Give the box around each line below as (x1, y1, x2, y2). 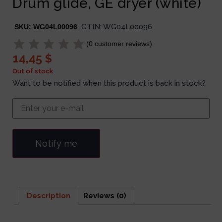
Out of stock (12, 67, 53, 75)
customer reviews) (93, 40, 152, 48)
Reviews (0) (83, 191, 127, 200)
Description (27, 191, 71, 200)
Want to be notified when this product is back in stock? (12, 78, 206, 88)
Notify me (35, 138, 77, 149)
